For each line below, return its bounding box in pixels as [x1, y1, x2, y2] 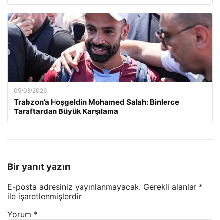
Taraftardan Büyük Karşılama [14, 107, 118, 116]
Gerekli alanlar [143, 181, 199, 192]
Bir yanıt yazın [7, 161, 71, 172]
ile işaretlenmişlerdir [7, 191, 82, 201]
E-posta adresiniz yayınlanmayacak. [7, 181, 141, 192]
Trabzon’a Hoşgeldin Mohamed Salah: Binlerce [14, 97, 179, 107]
